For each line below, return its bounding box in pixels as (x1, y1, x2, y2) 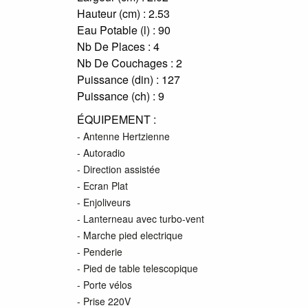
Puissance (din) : (77, 71, 159, 87)
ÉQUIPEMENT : (77, 111, 156, 127)
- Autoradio (77, 146, 125, 159)
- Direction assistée (77, 162, 160, 176)
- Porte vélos (77, 278, 132, 291)
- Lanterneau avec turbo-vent (77, 212, 204, 225)
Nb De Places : (77, 38, 151, 54)
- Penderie (77, 245, 122, 258)
